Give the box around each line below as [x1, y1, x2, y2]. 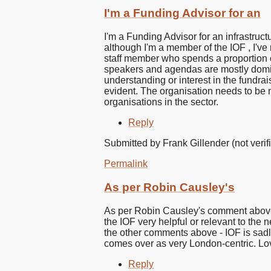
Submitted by [104, 138, 163, 149]
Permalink [104, 158, 148, 169]
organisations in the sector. [104, 97, 218, 108]
